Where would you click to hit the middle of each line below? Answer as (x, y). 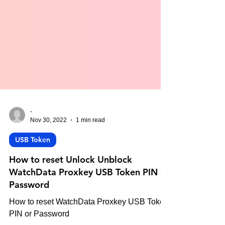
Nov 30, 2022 (48, 140)
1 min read (90, 140)
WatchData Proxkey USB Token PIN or (89, 192)
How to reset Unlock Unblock (71, 180)
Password (29, 205)
